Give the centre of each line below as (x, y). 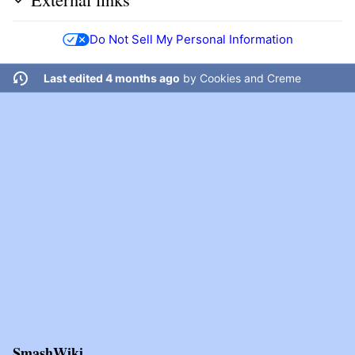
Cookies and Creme (250, 78)
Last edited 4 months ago (111, 78)
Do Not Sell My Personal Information (191, 39)
